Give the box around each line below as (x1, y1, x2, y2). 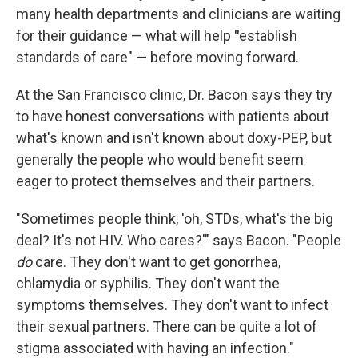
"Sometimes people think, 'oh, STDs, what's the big (16, 210, 333, 227)
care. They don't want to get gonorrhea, (32, 253, 280, 270)
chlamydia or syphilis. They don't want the (16, 275, 280, 292)
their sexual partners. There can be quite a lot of (16, 318, 317, 335)
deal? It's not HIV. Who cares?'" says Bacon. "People (16, 232, 341, 249)
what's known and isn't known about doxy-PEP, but (16, 129, 332, 146)
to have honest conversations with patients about (16, 108, 329, 125)
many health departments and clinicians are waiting (16, 6, 340, 22)
